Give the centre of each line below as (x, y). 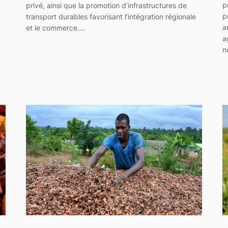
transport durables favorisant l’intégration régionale (111, 17)
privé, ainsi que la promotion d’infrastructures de (106, 6)
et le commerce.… (55, 28)
